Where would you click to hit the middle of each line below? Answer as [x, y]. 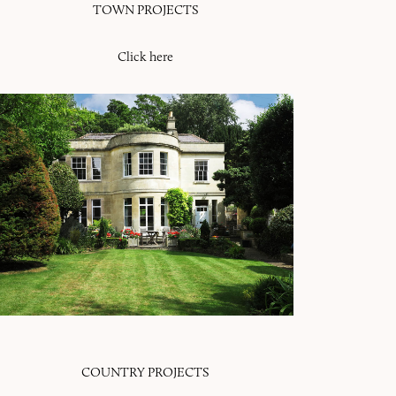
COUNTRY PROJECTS [146, 372]
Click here [146, 57]
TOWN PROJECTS [145, 10]
